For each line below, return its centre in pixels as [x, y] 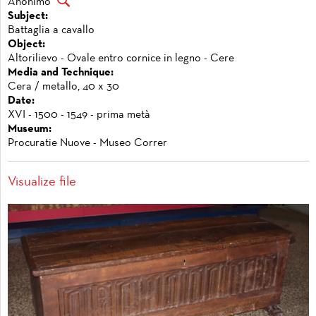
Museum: [30, 129]
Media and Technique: [61, 73]
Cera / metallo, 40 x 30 [63, 87]
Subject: [28, 16]
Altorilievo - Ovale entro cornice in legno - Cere [121, 59]
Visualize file [42, 182]
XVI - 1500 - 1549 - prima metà [79, 115]
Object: [26, 44]
